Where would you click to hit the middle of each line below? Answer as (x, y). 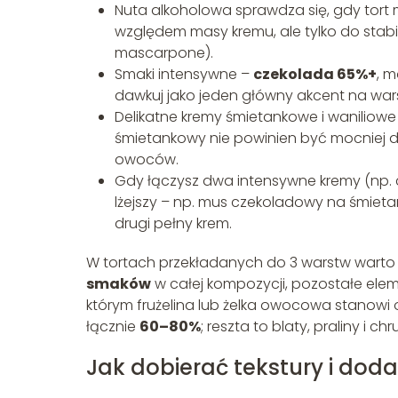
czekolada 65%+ (315, 74)
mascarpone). (164, 52)
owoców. (147, 159)
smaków (119, 283)
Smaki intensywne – (184, 74)
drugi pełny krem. (173, 223)
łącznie (113, 326)
